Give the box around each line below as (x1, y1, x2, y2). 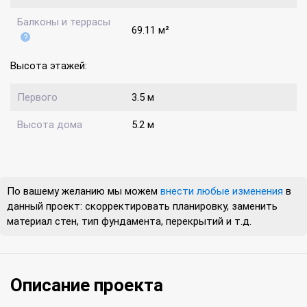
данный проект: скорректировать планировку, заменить (7, 200, 278, 213)
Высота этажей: (10, 60, 87, 73)
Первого (17, 91, 58, 104)
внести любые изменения (160, 185, 283, 198)
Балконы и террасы (17, 16, 110, 29)
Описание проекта (10, 275, 167, 296)
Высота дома (17, 119, 82, 132)
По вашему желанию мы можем (7, 185, 160, 198)
